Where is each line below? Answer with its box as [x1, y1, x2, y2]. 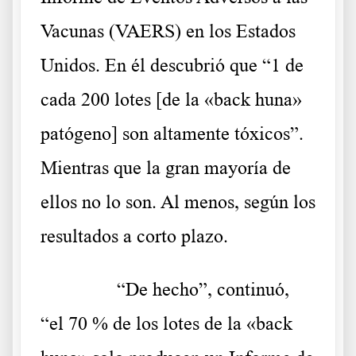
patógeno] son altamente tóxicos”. [41, 123, 304, 145]
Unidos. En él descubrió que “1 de [41, 55, 304, 76]
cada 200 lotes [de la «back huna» [41, 89, 302, 110]
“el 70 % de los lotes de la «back [41, 313, 292, 335]
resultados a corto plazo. [41, 226, 228, 247]
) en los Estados [175, 21, 296, 42]
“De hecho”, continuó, [117, 279, 289, 300]
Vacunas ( [41, 21, 115, 42]
